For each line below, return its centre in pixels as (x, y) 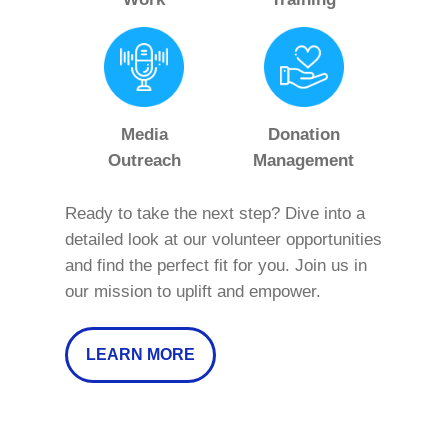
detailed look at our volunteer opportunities (223, 239)
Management (304, 160)
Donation (303, 134)
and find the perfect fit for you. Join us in (215, 265)
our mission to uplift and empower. (192, 291)
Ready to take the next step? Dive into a (214, 213)
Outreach (144, 160)
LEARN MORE (140, 355)
